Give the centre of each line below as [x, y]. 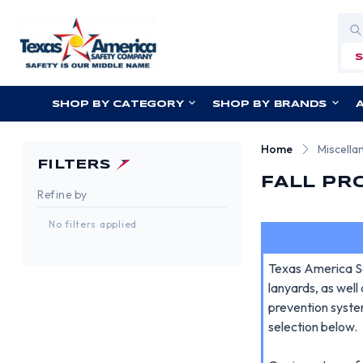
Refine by [63, 194]
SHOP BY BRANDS [270, 104]
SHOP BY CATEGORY [118, 104]
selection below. [313, 326]
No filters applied [93, 224]
